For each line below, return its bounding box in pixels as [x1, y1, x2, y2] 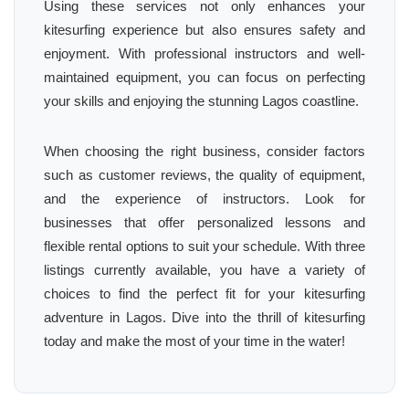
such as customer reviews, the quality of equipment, [44, 167, 365, 183]
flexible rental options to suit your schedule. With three [44, 238, 365, 254]
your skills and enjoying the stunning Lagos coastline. [44, 93, 359, 109]
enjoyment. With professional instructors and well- [44, 46, 365, 61]
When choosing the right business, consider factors [44, 143, 365, 159]
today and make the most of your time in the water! [44, 333, 345, 349]
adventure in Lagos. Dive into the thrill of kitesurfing [44, 309, 365, 325]
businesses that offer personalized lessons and [44, 215, 365, 230]
